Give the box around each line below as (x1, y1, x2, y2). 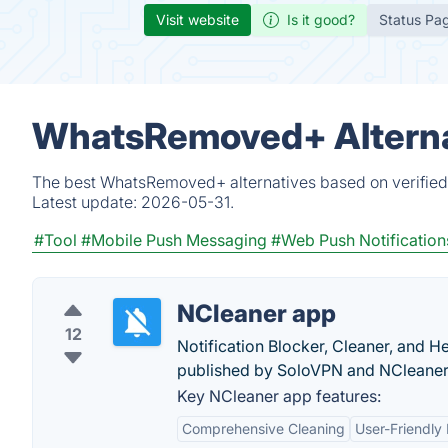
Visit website (156, 11, 239, 28)
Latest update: (32, 192, 141, 212)
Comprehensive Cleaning (182, 420, 345, 437)
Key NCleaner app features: (177, 386, 381, 406)
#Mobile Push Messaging (81, 230, 267, 250)
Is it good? (287, 11, 355, 28)
